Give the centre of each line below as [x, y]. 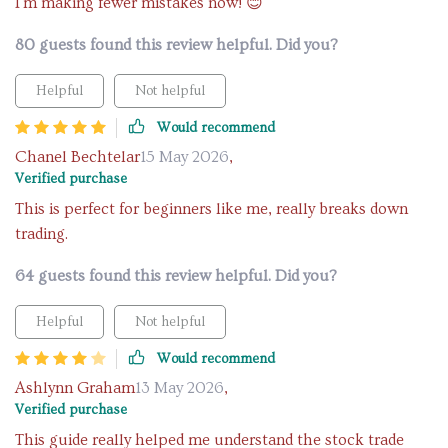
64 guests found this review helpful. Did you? [176, 276]
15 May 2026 [184, 157]
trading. [41, 234]
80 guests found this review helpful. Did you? [176, 45]
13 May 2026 [179, 388]
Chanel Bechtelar [77, 157]
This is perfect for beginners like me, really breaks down [211, 209]
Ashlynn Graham [75, 388]
